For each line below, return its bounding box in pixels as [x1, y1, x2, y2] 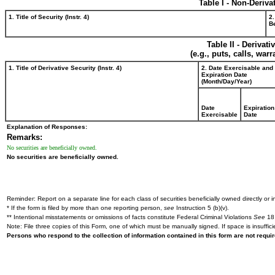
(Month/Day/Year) [201, 78, 252, 85]
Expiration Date [201, 71, 247, 78]
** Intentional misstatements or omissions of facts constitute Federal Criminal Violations [7, 214, 254, 220]
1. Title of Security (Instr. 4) [9, 14, 89, 20]
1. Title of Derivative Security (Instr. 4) [9, 64, 122, 71]
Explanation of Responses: [7, 123, 87, 130]
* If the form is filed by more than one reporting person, [7, 204, 164, 211]
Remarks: [7, 133, 42, 142]
